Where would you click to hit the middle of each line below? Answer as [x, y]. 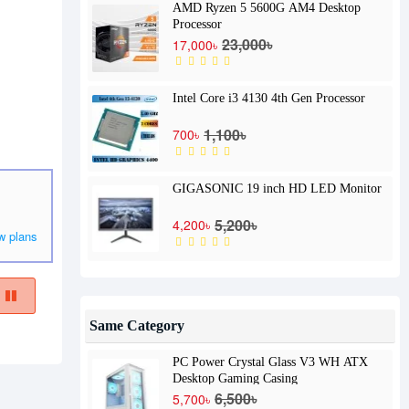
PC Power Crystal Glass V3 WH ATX [271, 362]
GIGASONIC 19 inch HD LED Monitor [278, 188]
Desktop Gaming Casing [236, 379]
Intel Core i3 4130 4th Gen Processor [304, 98]
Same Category [137, 325]
